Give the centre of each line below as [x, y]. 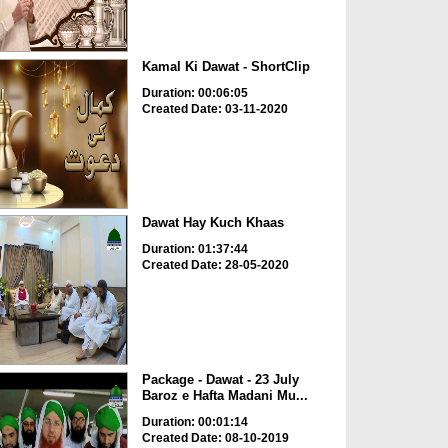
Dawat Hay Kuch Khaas [212, 223]
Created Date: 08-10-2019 [215, 437]
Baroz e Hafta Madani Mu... [224, 395]
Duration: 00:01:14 [194, 421]
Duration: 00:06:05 [194, 92]
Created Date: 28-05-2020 [215, 265]
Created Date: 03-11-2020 [214, 108]
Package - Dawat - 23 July [220, 379]
